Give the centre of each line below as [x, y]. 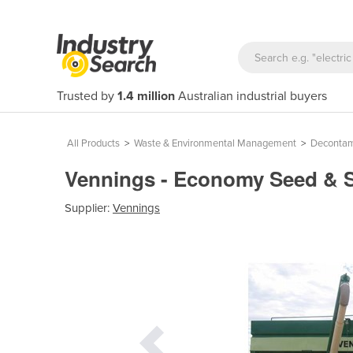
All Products [93, 143]
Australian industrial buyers [251, 96]
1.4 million [146, 96]
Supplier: [89, 208]
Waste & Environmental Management [215, 143]
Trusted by [87, 96]
